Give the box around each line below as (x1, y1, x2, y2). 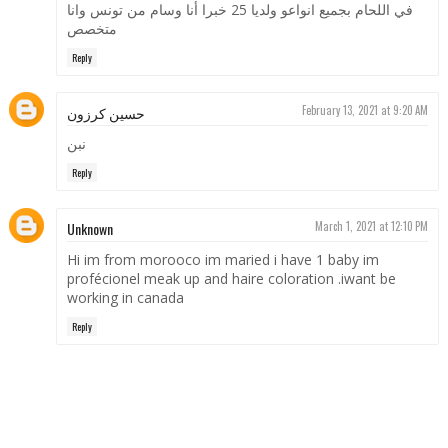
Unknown (66, 217, 113, 239)
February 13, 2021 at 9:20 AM (302, 102, 429, 119)
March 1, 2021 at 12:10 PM (315, 217, 429, 234)
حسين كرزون (66, 102, 145, 124)
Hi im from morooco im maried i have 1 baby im (66, 249, 379, 269)
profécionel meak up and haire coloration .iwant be (66, 268, 396, 288)
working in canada (66, 287, 184, 307)
